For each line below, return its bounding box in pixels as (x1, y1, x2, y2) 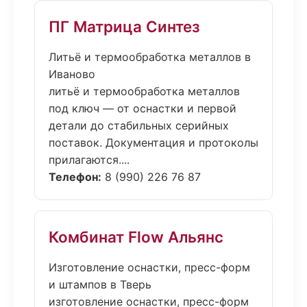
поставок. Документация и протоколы (49, 136, 258, 149)
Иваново (49, 67, 95, 81)
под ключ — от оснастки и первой (49, 101, 236, 115)
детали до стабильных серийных (49, 119, 229, 132)
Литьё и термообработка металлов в (49, 50, 251, 64)
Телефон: (49, 170, 101, 184)
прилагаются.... (49, 153, 130, 167)
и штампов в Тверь (49, 278, 151, 291)
